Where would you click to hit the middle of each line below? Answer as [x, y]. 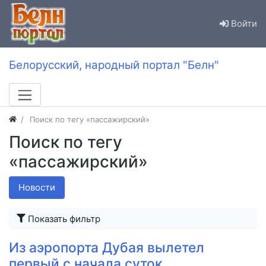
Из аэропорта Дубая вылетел [107, 247]
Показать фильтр [64, 218]
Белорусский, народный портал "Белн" [114, 65]
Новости [37, 187]
